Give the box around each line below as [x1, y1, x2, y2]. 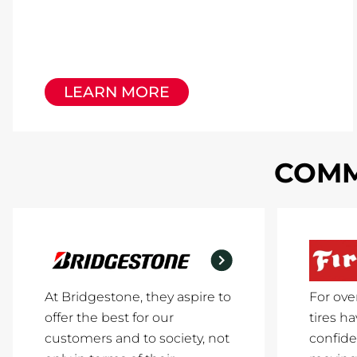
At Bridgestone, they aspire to [45, 289, 231, 304]
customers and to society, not [45, 331, 229, 346]
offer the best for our [45, 310, 174, 325]
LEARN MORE [64, 83, 170, 101]
